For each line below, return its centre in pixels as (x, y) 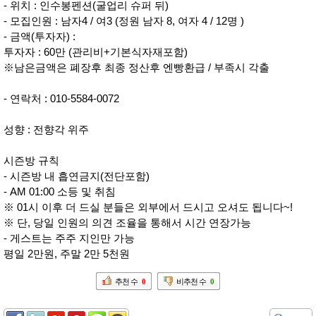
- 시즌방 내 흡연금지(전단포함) (77, 176)
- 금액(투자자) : (39, 36)
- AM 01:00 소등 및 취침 (60, 191)
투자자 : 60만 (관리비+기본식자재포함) (96, 51)
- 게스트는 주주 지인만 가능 (69, 238)
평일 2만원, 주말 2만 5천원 (67, 253)
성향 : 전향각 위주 (46, 129)
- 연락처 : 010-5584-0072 (61, 98)
